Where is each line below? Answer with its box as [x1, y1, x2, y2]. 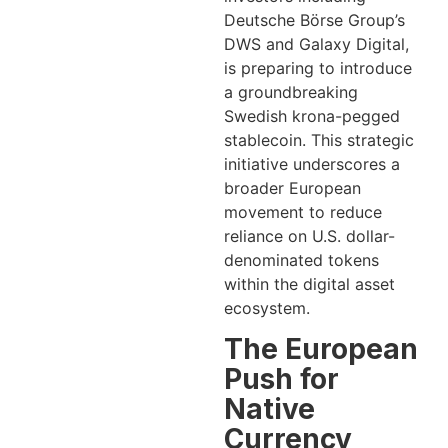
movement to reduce [224, 202, 382, 222]
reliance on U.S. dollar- [224, 226, 395, 246]
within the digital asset [224, 274, 395, 294]
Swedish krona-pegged [224, 106, 400, 126]
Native [224, 392, 315, 427]
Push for [224, 362, 339, 397]
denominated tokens [224, 250, 379, 270]
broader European [224, 178, 361, 198]
